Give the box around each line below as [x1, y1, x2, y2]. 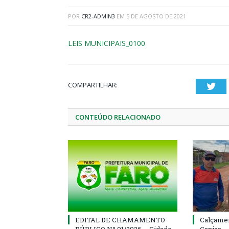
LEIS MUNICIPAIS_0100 [68, 38, 145, 48]
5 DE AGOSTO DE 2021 [126, 12, 186, 20]
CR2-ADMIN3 [81, 12, 115, 20]
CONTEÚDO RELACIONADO [75, 112, 161, 122]
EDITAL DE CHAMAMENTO [75, 215, 165, 224]
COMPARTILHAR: [68, 80, 118, 89]
